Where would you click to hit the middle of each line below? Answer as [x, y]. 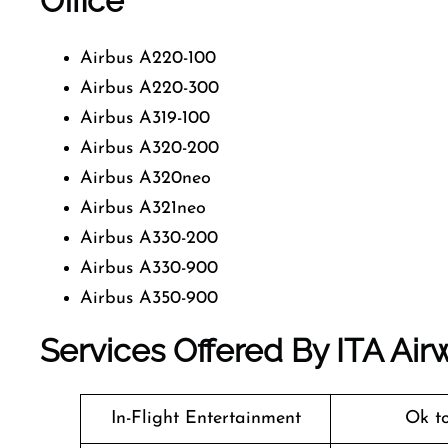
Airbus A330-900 [149, 268]
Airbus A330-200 [149, 238]
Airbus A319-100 [145, 118]
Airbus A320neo [145, 178]
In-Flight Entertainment [205, 418]
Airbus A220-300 [149, 88]
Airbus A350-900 [149, 298]
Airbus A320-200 [149, 148]
